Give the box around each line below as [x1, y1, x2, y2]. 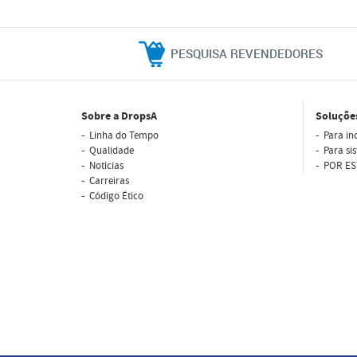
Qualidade [89, 144, 134, 157]
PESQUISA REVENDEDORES [171, 45, 323, 61]
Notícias [89, 159, 124, 172]
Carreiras [89, 175, 129, 187]
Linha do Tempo [89, 129, 159, 142]
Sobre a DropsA [81, 108, 157, 124]
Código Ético [89, 190, 143, 202]
